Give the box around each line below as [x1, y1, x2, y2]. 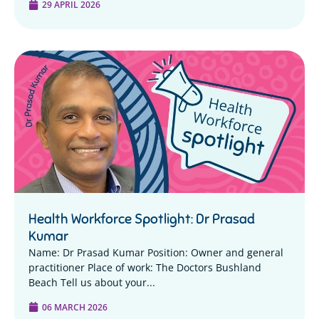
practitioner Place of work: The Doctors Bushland [28, 260, 261, 276]
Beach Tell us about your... [28, 275, 155, 291]
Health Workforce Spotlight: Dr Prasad [28, 211, 255, 228]
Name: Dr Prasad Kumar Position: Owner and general [28, 245, 283, 261]
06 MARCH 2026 [42, 300, 108, 313]
